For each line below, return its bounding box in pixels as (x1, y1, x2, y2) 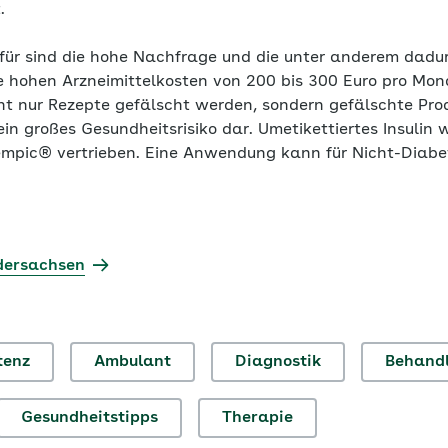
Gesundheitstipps (21, 410, 158, 426)
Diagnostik (235, 354, 321, 370)
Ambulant (94, 354, 171, 370)
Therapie (222, 410, 293, 426)
